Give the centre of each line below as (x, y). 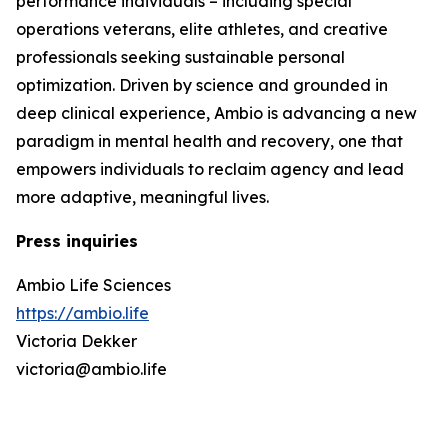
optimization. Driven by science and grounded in (202, 85)
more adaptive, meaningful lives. (144, 197)
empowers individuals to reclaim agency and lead (210, 169)
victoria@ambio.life (93, 369)
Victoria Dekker (76, 341)
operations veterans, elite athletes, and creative (202, 29)
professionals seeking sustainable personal (180, 57)
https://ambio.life (82, 313)
